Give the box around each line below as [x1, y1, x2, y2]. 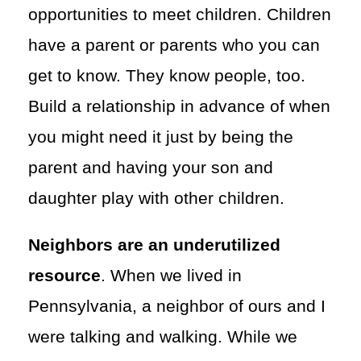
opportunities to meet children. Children [28, 4, 331, 24]
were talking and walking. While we [28, 326, 297, 346]
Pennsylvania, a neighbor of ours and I [28, 296, 326, 316]
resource [28, 265, 101, 285]
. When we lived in [101, 265, 242, 285]
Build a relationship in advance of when [28, 96, 330, 116]
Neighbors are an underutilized [28, 234, 280, 255]
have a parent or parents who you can [28, 35, 320, 55]
